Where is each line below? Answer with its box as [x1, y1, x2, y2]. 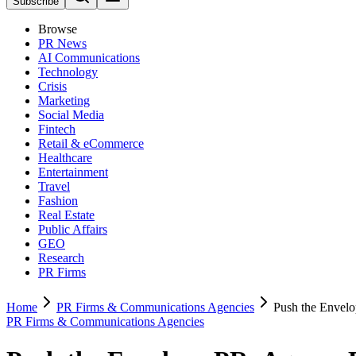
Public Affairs [38, 222, 107, 236]
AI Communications [38, 51, 140, 64]
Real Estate [38, 208, 95, 222]
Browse [38, 22, 77, 36]
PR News [38, 37, 87, 50]
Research [38, 251, 84, 265]
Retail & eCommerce [38, 137, 144, 150]
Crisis [38, 79, 67, 93]
